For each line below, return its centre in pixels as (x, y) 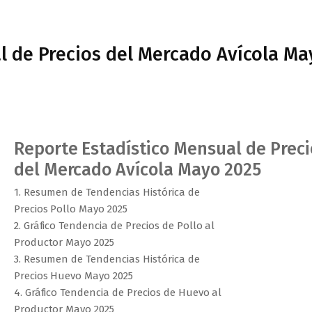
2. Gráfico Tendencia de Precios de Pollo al (114, 226)
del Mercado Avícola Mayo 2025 (137, 170)
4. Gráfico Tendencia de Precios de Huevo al (118, 292)
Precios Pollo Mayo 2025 (71, 209)
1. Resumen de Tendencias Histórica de (107, 192)
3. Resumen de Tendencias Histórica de (107, 259)
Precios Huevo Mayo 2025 (73, 276)
